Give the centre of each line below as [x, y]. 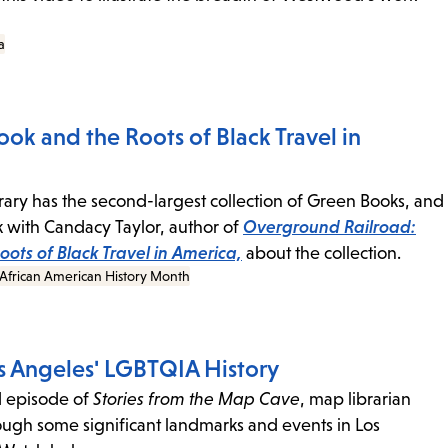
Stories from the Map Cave [196, 399]
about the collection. [321, 253]
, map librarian [355, 399]
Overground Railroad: [329, 227]
